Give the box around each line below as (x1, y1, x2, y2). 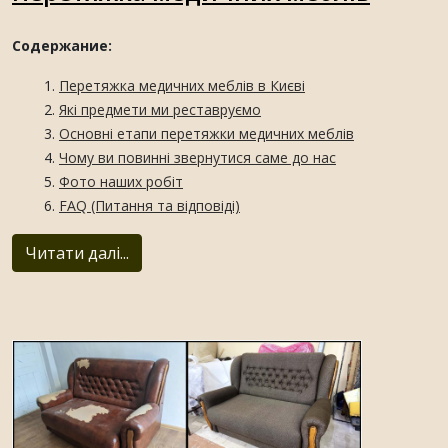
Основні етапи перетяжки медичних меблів (59, 124, 354, 144)
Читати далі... (25, 242, 129, 265)
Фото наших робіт (59, 172, 183, 192)
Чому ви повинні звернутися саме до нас (59, 148, 336, 168)
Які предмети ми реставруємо (59, 100, 261, 120)
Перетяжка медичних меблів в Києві (59, 76, 305, 96)
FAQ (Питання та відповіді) (59, 196, 240, 216)
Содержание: (12, 36, 112, 56)
